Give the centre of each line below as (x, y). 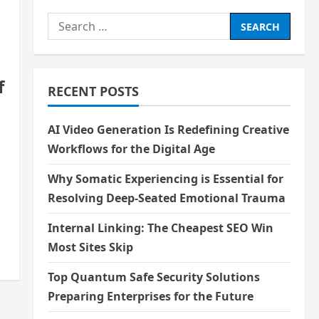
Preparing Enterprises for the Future (150, 296)
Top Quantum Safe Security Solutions (153, 277)
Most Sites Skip (90, 247)
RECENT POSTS (93, 91)
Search (66, 21)
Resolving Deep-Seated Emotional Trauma (166, 198)
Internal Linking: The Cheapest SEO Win (160, 228)
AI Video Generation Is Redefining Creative (168, 130)
